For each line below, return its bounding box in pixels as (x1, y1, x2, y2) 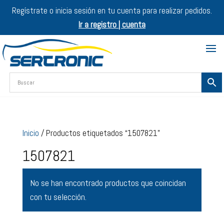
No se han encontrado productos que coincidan (29, 176, 186, 188)
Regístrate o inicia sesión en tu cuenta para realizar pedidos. (12, 5, 212, 16)
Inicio (22, 127, 39, 138)
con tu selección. (29, 190, 86, 202)
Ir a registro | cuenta (78, 19, 145, 30)
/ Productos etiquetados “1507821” (38, 127, 160, 138)
